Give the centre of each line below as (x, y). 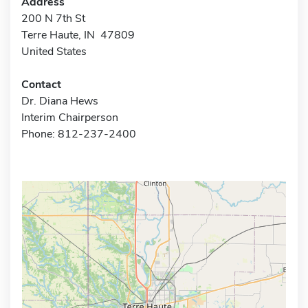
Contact (41, 84)
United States (54, 51)
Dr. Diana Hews (60, 101)
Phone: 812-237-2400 (79, 134)
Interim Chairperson (70, 117)
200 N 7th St (53, 18)
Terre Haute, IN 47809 (78, 35)
